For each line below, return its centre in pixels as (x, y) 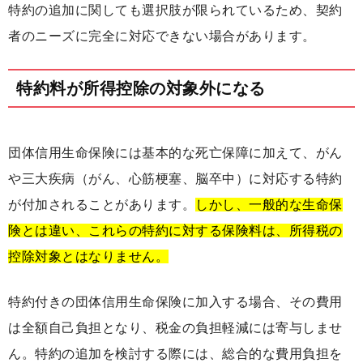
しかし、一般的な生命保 (269, 205)
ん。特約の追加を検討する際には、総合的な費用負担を (175, 354)
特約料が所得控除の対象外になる (141, 89)
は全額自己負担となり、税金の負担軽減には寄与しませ (175, 328)
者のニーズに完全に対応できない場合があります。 (162, 36)
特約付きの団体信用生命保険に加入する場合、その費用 (175, 302)
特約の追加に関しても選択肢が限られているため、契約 (175, 11)
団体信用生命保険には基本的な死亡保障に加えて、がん (175, 153)
